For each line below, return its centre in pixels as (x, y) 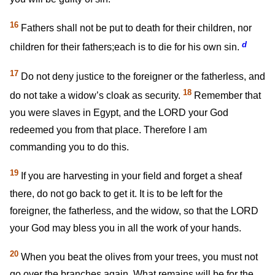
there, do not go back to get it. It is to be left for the (116, 193)
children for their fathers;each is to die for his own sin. (125, 47)
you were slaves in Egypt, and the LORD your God (119, 113)
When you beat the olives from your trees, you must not (138, 257)
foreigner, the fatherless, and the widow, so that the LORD (134, 211)
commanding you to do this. (69, 147)
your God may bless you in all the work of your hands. (126, 228)
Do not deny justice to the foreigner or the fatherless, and (142, 76)
